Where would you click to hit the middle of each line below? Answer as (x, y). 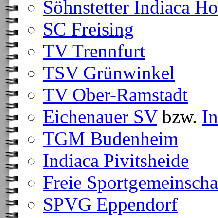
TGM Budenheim (110, 138)
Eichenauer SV (100, 117)
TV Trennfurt (94, 51)
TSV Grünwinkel (109, 73)
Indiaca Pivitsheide (116, 160)
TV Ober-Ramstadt (115, 95)
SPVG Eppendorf (110, 204)
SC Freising (88, 29)
